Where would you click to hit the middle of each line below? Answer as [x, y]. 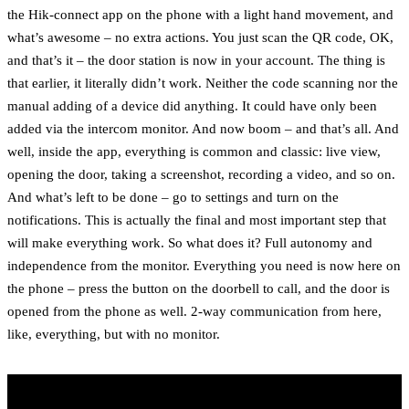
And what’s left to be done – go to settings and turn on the [173, 197]
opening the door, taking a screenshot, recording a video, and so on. [201, 174]
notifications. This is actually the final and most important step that [197, 220]
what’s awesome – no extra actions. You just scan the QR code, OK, [200, 37]
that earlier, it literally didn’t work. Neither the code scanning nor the [203, 83]
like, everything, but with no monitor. [114, 334]
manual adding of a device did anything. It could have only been [192, 106]
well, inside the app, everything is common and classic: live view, [194, 152]
